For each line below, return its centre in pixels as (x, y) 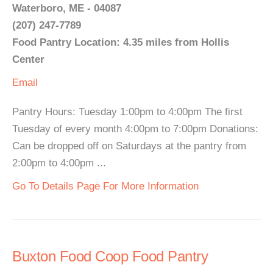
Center (28, 59)
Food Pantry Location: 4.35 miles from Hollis (121, 42)
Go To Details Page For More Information (105, 186)
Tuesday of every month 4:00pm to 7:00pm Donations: (135, 129)
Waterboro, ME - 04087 (67, 8)
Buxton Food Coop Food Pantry (110, 256)
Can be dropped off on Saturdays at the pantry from (129, 146)
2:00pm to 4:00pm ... (59, 163)
